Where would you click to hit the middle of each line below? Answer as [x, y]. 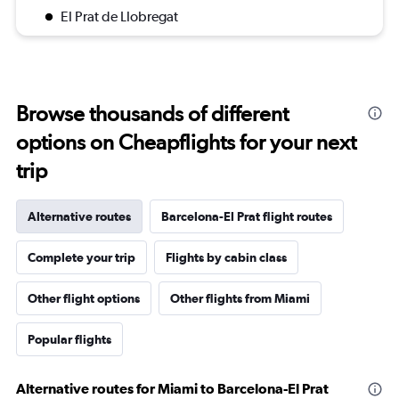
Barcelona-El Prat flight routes [247, 217]
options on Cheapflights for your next [186, 142]
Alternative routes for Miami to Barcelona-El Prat [172, 389]
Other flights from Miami [240, 299]
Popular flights [69, 340]
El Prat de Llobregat [119, 17]
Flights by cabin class [226, 258]
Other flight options [84, 299]
